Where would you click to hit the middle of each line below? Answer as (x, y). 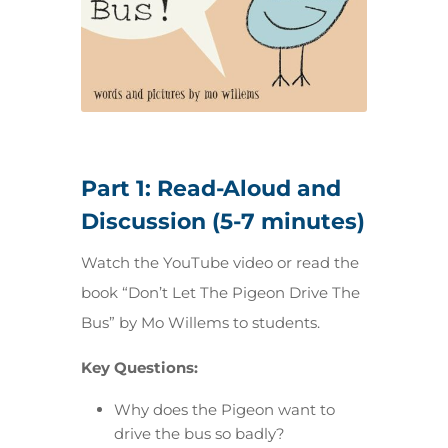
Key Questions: (139, 368)
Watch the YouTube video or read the (219, 263)
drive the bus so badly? (199, 434)
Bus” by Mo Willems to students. (200, 323)
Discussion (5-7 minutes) (222, 222)
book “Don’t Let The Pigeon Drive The (220, 293)
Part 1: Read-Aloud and (210, 189)
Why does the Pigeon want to (224, 410)
